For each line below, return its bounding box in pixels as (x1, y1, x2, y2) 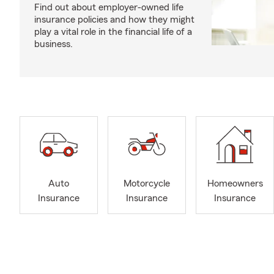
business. (34, 39, 73, 49)
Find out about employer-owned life (34, 2, 183, 12)
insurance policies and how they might (34, 14, 194, 24)
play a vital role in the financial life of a (34, 26, 192, 37)
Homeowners (207, 179, 263, 189)
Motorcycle (124, 179, 170, 189)
